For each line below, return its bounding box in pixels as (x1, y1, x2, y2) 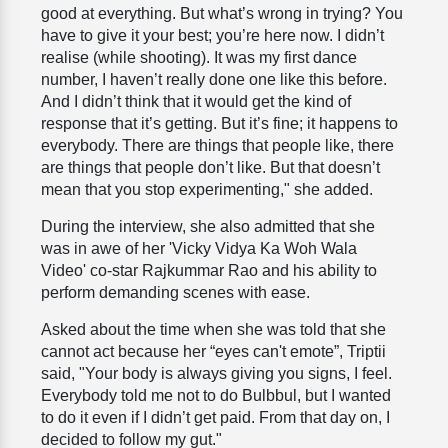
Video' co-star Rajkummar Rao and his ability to (41, 262, 377, 280)
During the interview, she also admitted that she (41, 218, 375, 236)
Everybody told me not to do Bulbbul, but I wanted (41, 387, 391, 405)
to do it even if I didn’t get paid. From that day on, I (41, 409, 390, 427)
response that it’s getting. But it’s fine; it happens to (41, 115, 398, 133)
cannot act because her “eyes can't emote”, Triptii (41, 343, 386, 361)
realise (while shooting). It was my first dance (41, 49, 357, 67)
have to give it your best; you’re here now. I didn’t (41, 27, 384, 45)
